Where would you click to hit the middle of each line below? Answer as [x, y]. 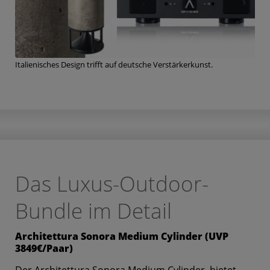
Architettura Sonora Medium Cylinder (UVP [122, 236]
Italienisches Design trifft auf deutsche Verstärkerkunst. [114, 64]
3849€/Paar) [44, 248]
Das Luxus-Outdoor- [112, 183]
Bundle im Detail [93, 210]
